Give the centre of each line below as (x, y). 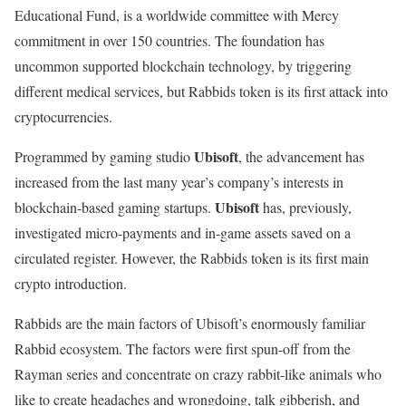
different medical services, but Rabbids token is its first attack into (201, 91)
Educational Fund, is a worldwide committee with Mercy (177, 14)
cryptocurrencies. (63, 116)
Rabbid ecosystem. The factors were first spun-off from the (183, 348)
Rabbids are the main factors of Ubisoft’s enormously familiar (190, 323)
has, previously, (305, 207)
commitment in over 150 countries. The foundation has (169, 40)
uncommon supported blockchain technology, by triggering (183, 65)
